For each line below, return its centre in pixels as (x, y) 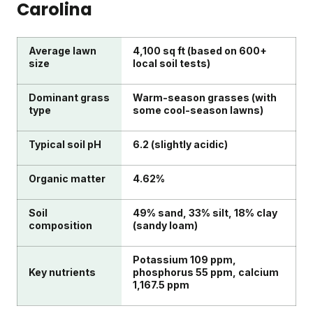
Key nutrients (62, 272)
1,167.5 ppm (161, 285)
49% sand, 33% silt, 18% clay (205, 213)
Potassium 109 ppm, (184, 260)
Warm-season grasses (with (205, 98)
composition (60, 226)
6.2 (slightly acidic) (180, 145)
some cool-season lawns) (198, 110)
